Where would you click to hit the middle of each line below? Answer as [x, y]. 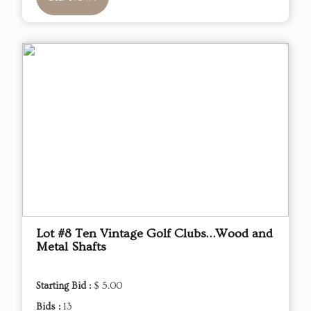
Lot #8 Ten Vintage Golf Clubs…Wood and [154, 234]
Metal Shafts [71, 247]
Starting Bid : [65, 286]
